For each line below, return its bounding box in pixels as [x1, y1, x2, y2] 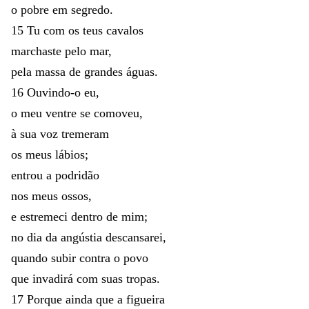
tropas [126, 271, 157, 286]
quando [11, 250, 51, 265]
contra [79, 250, 114, 265]
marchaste [11, 43, 65, 58]
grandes [84, 64, 126, 79]
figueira [126, 292, 165, 306]
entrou [11, 168, 46, 182]
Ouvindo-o [27, 85, 84, 99]
